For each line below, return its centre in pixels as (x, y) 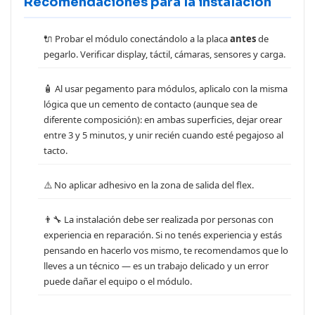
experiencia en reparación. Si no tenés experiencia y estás (163, 235)
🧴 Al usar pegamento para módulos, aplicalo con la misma (166, 89)
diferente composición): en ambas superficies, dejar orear (163, 120)
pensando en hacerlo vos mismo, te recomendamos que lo (166, 251)
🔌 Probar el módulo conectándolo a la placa (137, 39)
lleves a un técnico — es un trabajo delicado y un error (156, 266)
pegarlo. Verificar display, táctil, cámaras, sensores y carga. (165, 54)
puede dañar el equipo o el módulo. (118, 282)
